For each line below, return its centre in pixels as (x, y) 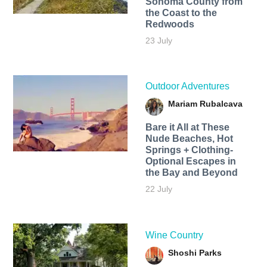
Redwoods (170, 24)
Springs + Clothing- (189, 150)
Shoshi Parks (195, 252)
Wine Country (174, 235)
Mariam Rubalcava (205, 104)
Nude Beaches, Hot (189, 139)
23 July (159, 41)
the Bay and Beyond (191, 173)
